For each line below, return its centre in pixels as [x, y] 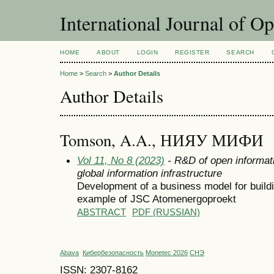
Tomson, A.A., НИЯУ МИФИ [162, 140]
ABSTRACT [102, 212]
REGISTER [192, 52]
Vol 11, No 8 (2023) [121, 160]
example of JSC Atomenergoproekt [157, 198]
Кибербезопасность [113, 253]
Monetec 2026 [167, 253]
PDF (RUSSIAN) [166, 212]
